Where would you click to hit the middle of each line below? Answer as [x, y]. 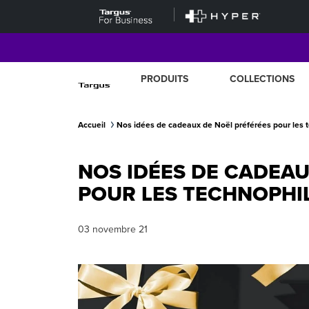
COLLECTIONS [262, 79]
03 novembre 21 [112, 229]
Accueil [91, 125]
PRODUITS [165, 79]
